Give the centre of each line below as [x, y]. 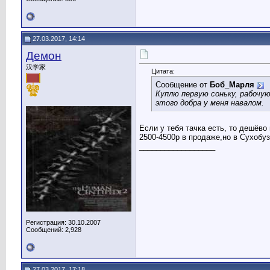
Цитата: [163, 71]
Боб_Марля [232, 85]
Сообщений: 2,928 [54, 230]
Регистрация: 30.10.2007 [63, 222]
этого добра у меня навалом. [210, 103]
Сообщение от [183, 85]
